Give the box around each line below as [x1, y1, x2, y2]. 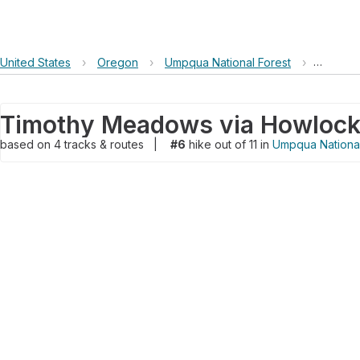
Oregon [97, 55, 138, 69]
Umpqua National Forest [165, 55, 291, 69]
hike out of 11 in [186, 137, 272, 151]
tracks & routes [64, 137, 147, 151]
